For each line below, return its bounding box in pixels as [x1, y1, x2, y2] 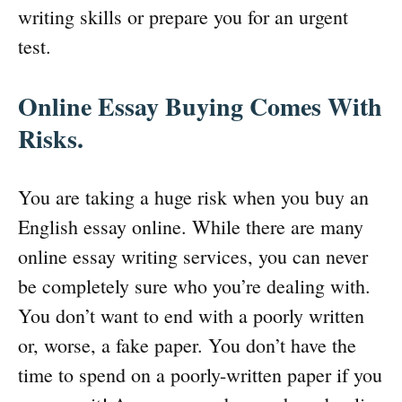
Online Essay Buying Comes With [18, 88, 382, 126]
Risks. [18, 120, 83, 158]
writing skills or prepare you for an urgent [18, 4, 348, 31]
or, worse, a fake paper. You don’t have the [18, 332, 356, 359]
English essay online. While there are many [18, 214, 363, 240]
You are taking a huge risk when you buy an [18, 184, 369, 211]
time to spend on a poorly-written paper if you [18, 362, 382, 389]
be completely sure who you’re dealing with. [18, 273, 371, 300]
